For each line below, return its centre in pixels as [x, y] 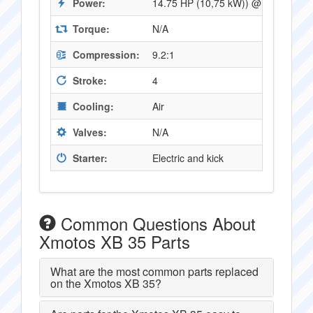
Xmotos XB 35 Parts [115, 241]
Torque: [90, 29]
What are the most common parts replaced [154, 271]
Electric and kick [188, 158]
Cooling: [92, 106]
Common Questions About [156, 223]
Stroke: [88, 80]
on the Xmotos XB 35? [106, 283]
